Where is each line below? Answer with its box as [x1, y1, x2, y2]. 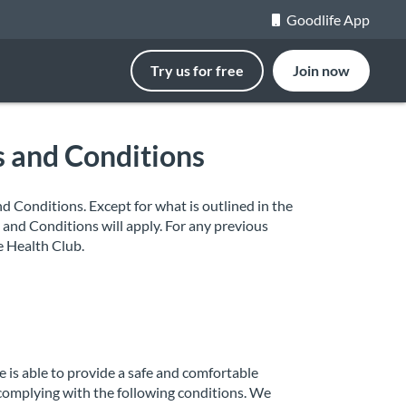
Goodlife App [286, 11, 370, 28]
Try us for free [150, 62, 244, 79]
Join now [293, 62, 350, 79]
